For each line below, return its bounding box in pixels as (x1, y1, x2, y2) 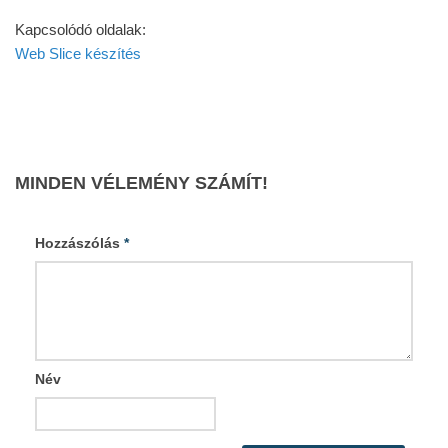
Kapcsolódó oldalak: (15, 21, 146, 38)
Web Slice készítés (15, 45, 141, 62)
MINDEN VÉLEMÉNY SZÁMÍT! (15, 173, 268, 193)
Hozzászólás (35, 235, 124, 251)
